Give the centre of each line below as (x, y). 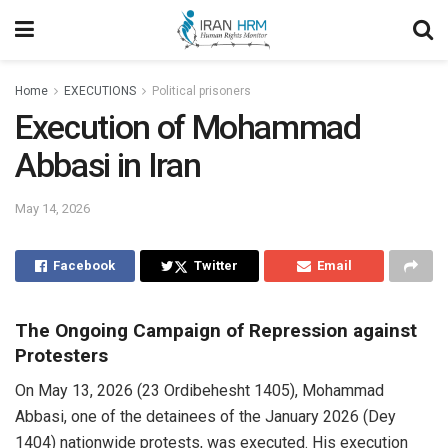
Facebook (83, 266)
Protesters (61, 356)
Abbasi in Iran (108, 165)
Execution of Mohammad (188, 127)
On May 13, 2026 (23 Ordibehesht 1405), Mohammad (199, 390)
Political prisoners (201, 91)
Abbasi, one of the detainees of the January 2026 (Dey (205, 416)
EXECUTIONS (100, 91)
